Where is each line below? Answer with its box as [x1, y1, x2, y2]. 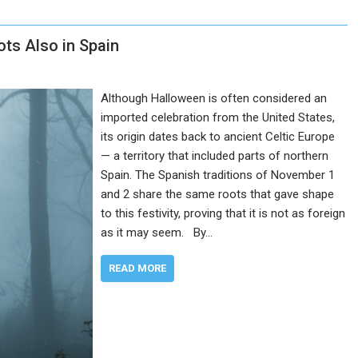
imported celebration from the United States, [101, 110, 336, 125]
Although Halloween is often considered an [101, 91, 328, 105]
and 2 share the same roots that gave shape [101, 187, 335, 201]
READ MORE [109, 262, 167, 274]
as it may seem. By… [101, 225, 213, 240]
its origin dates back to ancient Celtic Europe [101, 129, 336, 144]
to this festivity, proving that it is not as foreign [101, 206, 346, 221]
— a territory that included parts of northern [101, 149, 329, 163]
